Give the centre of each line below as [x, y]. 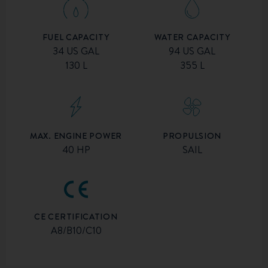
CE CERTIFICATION [76, 217]
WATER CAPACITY [192, 37]
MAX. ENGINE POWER [76, 136]
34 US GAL [76, 51]
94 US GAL [192, 51]
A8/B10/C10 [76, 231]
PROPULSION [192, 136]
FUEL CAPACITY [76, 37]
